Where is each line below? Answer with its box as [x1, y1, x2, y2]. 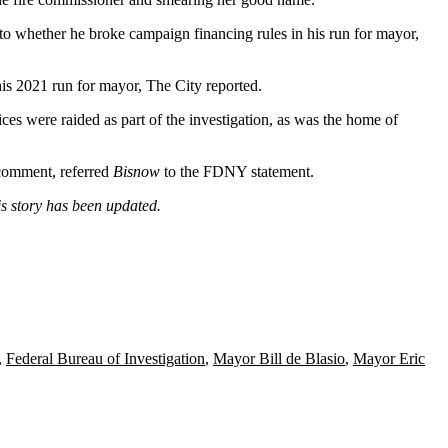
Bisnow [113, 162, 160, 180]
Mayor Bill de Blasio [213, 349, 345, 367]
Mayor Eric [353, 349, 425, 367]
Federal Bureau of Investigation [6, 349, 205, 367]
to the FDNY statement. [160, 162, 314, 180]
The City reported [146, 76, 258, 94]
